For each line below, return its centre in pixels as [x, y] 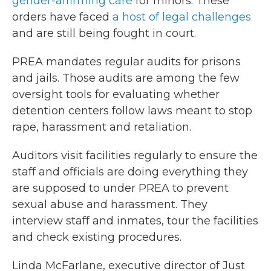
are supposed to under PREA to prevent [120, 188]
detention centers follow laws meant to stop [132, 111]
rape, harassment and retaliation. [102, 127]
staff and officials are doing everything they [130, 172]
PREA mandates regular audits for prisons [126, 62]
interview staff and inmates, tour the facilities [135, 221]
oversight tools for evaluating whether [116, 94]
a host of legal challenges [182, 17]
